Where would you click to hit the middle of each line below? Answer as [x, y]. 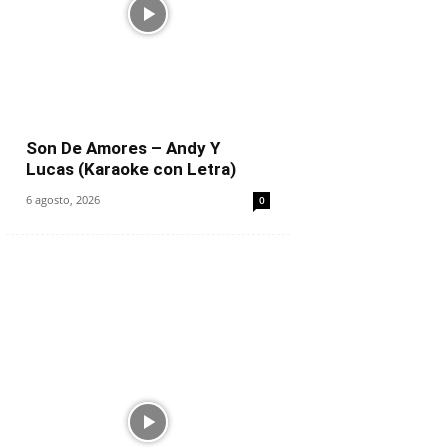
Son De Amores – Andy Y [123, 148]
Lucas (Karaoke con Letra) [131, 169]
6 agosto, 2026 [63, 199]
